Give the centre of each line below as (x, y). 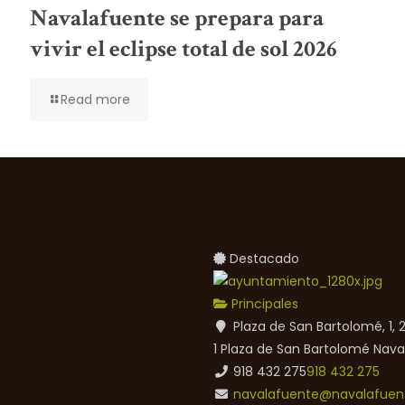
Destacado (263, 258)
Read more (95, 99)
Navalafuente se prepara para (176, 18)
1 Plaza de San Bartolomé (292, 348)
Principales (263, 303)
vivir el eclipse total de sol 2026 (183, 48)
